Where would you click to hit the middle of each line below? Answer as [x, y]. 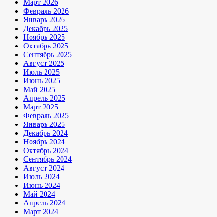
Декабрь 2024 [46, 133]
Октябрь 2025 [46, 46]
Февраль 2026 [46, 11]
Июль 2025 [41, 72]
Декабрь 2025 [46, 29]
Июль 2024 [41, 177]
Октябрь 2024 [46, 151]
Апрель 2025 [44, 98]
